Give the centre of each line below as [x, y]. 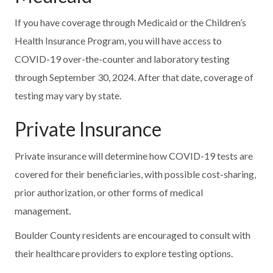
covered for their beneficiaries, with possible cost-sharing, [136, 174]
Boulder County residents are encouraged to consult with [133, 235]
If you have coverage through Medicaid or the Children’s [131, 22]
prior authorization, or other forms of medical [109, 192]
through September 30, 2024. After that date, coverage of [134, 77]
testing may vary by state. [68, 95]
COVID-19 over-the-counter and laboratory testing [122, 58]
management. [43, 210]
